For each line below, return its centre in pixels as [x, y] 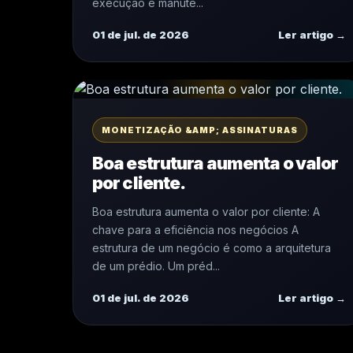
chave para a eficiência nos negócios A [195, 230]
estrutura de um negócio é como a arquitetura [212, 248]
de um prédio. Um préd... [156, 266]
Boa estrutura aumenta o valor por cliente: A [206, 212]
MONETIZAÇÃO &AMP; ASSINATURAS [200, 130]
